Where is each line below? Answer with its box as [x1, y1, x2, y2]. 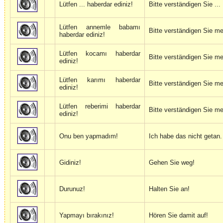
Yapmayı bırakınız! [59, 212, 114, 220]
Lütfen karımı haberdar [59, 76, 140, 84]
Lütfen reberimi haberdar [59, 103, 140, 111]
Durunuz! [59, 185, 85, 193]
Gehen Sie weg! [149, 159, 195, 167]
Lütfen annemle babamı [59, 23, 140, 31]
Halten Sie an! [149, 185, 190, 193]
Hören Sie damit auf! [149, 212, 208, 220]
